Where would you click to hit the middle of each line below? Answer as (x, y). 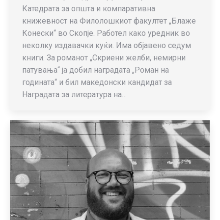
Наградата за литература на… (74, 95)
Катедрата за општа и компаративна (89, 9)
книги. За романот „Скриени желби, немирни (104, 58)
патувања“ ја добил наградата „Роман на (96, 70)
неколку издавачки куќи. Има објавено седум (107, 45)
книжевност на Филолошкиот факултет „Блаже (109, 21)
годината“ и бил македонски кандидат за (97, 82)
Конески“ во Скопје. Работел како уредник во (106, 33)
